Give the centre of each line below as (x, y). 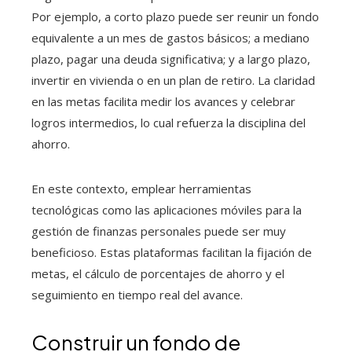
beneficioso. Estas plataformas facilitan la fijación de (172, 252)
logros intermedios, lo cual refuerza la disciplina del (169, 123)
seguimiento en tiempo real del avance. (137, 295)
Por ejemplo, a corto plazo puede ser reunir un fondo (175, 16)
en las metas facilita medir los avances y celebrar (163, 101)
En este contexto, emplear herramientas (141, 189)
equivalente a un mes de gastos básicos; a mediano (170, 38)
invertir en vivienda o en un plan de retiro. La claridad (173, 80)
